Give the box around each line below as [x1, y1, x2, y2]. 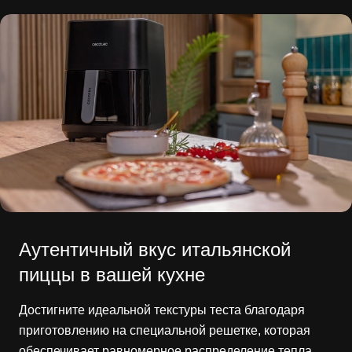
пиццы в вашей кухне [19, 264, 205, 286]
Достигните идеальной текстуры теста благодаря [19, 303, 305, 317]
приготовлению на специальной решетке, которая [19, 324, 310, 338]
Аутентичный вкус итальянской [19, 239, 291, 261]
